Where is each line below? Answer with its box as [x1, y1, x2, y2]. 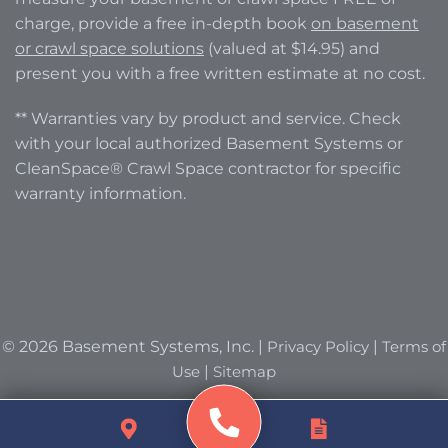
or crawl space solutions [15, 38, 204, 58]
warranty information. [15, 183, 186, 203]
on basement [311, 13, 419, 33]
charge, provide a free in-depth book [15, 13, 311, 33]
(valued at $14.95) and [204, 38, 380, 58]
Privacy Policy [267, 336, 369, 356]
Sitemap [213, 361, 276, 381]
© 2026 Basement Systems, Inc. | [2, 336, 267, 356]
